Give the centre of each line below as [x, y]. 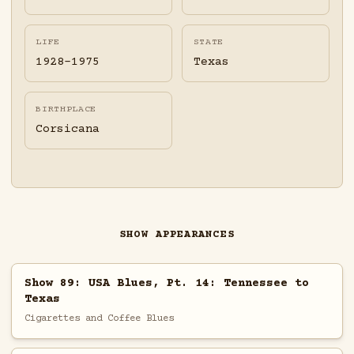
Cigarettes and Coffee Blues [99, 318]
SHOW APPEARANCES [177, 235]
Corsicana [68, 130]
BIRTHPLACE [66, 110]
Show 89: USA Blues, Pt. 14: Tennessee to [166, 283]
